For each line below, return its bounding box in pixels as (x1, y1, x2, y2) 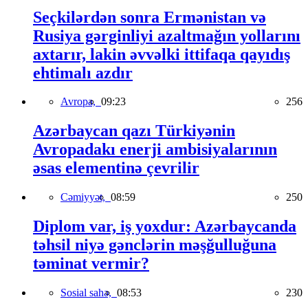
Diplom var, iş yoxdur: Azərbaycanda (33, 217, 296, 236)
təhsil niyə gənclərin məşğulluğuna (33, 236, 276, 254)
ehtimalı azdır (33, 63, 133, 82)
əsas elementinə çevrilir (33, 159, 199, 177)
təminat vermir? (33, 254, 149, 273)
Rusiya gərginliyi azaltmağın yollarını (33, 26, 300, 45)
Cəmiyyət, (60, 191, 111, 203)
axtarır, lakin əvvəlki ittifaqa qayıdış (33, 45, 290, 63)
